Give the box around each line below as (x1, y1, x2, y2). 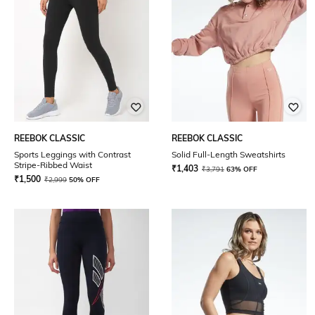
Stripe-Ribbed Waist (14, 160, 92, 170)
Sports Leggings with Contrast (14, 149, 131, 160)
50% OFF (69, 175, 100, 184)
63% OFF (226, 165, 257, 174)
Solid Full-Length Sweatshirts (172, 149, 285, 160)
